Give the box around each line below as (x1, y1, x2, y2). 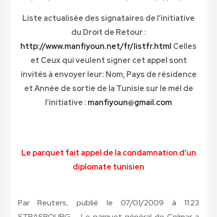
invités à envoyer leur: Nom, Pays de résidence (20, 69, 197, 80)
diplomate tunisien (73, 162, 144, 172)
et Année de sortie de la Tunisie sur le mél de (24, 83, 193, 94)
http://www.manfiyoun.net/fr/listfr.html (20, 41, 171, 52)
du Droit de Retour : (71, 27, 146, 38)
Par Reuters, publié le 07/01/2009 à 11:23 (17, 198, 200, 208)
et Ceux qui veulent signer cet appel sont (30, 55, 187, 66)
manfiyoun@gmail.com (88, 97, 172, 108)
